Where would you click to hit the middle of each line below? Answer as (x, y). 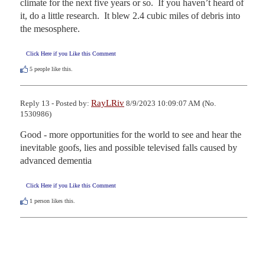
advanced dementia (56, 160)
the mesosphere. (50, 28)
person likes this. (54, 201)
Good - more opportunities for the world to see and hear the (131, 134)
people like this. (53, 69)
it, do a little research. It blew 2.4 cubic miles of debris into (130, 15)
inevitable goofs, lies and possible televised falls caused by (129, 147)
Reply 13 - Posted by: (56, 103)
